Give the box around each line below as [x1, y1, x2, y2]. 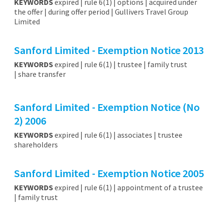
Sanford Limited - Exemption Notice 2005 [14, 166, 204, 181]
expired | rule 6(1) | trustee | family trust [53, 59, 187, 70]
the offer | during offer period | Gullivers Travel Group [14, 7, 188, 17]
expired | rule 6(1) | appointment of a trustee [53, 182, 203, 192]
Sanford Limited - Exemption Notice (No [14, 100, 200, 114]
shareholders [14, 140, 58, 150]
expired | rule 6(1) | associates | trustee [53, 130, 182, 140]
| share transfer [14, 69, 66, 79]
